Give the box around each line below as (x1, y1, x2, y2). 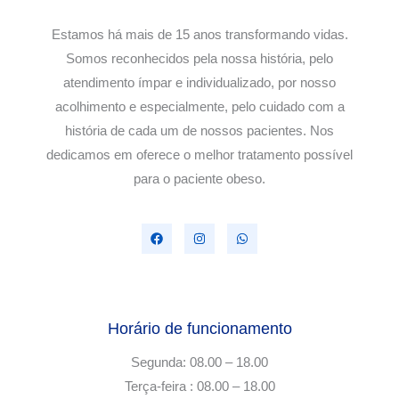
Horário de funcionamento (107, 318, 292, 338)
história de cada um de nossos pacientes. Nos (65, 124, 334, 139)
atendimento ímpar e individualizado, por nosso (63, 76, 336, 91)
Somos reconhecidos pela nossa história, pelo (66, 52, 333, 67)
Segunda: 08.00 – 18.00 (131, 355, 268, 370)
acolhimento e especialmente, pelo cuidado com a (54, 100, 345, 115)
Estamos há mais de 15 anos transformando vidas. (51, 28, 348, 43)
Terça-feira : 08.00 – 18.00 (124, 379, 275, 395)
